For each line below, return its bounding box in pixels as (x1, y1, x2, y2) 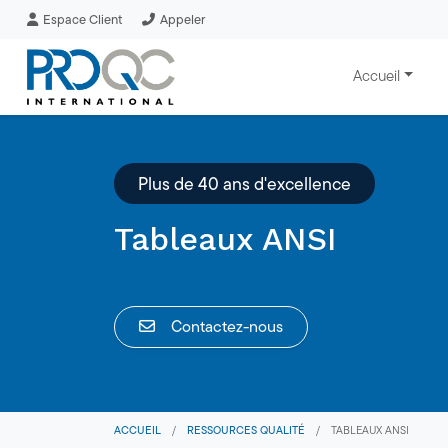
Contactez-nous (171, 315, 283, 338)
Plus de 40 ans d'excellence (138, 171, 351, 196)
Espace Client (43, 9, 122, 29)
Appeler (160, 9, 205, 29)
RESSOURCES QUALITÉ (187, 422, 305, 438)
